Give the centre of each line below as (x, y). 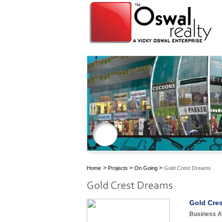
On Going (146, 168)
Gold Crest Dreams (187, 168)
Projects (118, 168)
